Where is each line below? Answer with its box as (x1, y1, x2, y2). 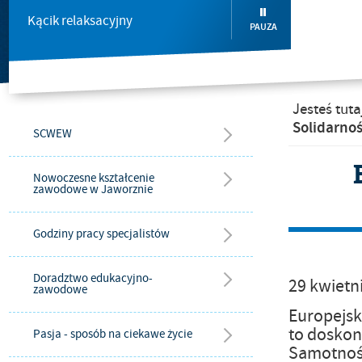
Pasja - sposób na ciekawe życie (33, 326, 192, 342)
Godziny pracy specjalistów (33, 226, 170, 242)
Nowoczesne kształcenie (33, 170, 154, 186)
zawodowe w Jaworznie (33, 182, 153, 197)
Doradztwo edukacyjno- (33, 271, 153, 286)
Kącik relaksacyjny (27, 12, 133, 30)
